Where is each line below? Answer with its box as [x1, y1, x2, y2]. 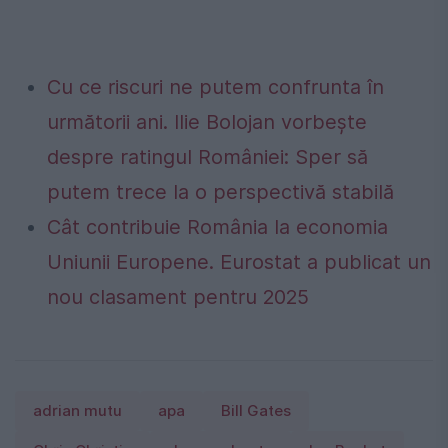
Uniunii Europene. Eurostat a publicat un [47, 250, 431, 275]
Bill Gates [221, 402, 291, 421]
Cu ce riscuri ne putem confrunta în [47, 75, 384, 100]
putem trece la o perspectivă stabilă [47, 180, 394, 205]
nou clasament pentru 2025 [47, 285, 309, 310]
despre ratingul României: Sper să [47, 145, 368, 170]
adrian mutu [33, 402, 122, 421]
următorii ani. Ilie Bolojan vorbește [47, 110, 367, 135]
